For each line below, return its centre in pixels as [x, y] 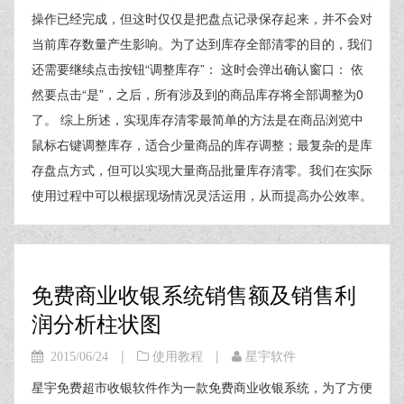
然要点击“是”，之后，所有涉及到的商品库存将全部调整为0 [197, 94]
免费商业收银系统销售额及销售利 [194, 294]
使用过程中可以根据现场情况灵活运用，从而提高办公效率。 [202, 195]
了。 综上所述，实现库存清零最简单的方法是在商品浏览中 [197, 119]
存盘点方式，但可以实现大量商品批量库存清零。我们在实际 [202, 170]
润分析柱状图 [96, 322]
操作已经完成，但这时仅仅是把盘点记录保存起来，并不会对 [202, 18]
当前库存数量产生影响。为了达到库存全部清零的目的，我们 [202, 43]
